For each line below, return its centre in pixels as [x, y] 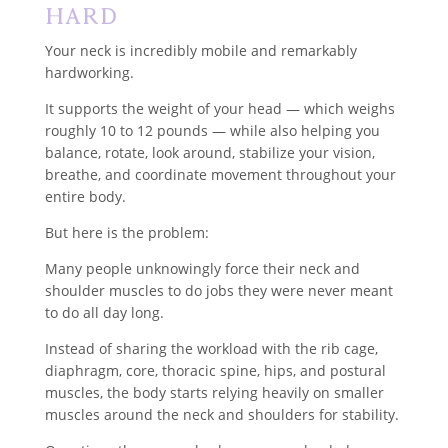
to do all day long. [104, 312]
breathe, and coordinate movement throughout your [220, 174]
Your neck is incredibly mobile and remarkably [200, 50]
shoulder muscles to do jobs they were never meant [218, 290]
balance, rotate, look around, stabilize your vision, [209, 152]
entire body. [85, 196]
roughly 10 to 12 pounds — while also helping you [212, 130]
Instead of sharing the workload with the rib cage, [211, 348]
